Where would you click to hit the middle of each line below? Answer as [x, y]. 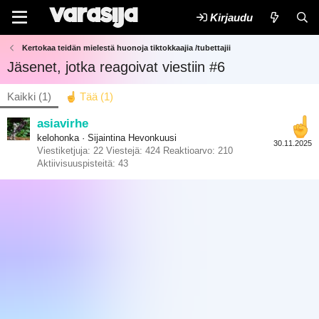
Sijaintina [106, 138]
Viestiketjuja [62, 151]
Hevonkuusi [152, 138]
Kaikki [21, 96]
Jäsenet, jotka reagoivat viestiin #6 [116, 67]
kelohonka [58, 138]
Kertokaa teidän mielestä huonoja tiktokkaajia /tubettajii [126, 48]
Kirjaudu [232, 17]
